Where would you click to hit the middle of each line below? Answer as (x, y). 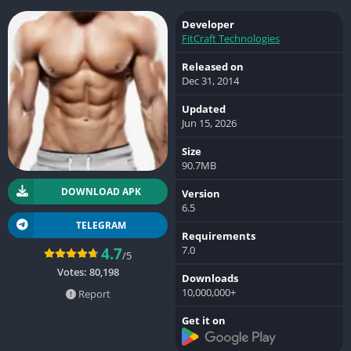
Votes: (73, 271)
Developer (208, 24)
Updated (204, 109)
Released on (213, 66)
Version (201, 193)
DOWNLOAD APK (101, 191)
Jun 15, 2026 (209, 123)
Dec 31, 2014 (210, 80)
